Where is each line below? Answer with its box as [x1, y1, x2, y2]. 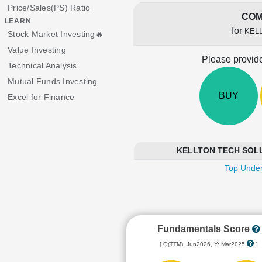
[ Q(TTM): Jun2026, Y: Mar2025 [159, 241, 247, 247]
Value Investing [8, 45, 66, 54]
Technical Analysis [8, 61, 77, 70]
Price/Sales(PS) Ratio [8, 3, 91, 12]
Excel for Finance [8, 92, 75, 102]
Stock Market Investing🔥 [8, 29, 104, 39]
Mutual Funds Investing [8, 77, 98, 86]
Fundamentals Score [157, 224, 252, 234]
